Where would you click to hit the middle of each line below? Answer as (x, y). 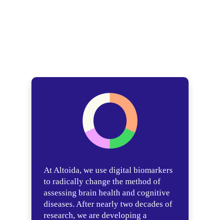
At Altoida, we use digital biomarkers (108, 170)
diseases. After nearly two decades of (108, 204)
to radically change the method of (102, 181)
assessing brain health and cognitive (107, 193)
